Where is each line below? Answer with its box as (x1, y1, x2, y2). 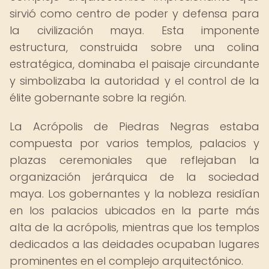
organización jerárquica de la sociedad (10, 169, 259, 184)
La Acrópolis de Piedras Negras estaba (10, 119, 259, 134)
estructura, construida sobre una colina (10, 40, 259, 55)
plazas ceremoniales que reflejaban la (10, 153, 259, 168)
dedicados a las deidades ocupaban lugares (10, 237, 259, 252)
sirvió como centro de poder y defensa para (10, 6, 259, 21)
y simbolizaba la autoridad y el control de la (10, 73, 259, 88)
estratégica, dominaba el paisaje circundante (10, 56, 259, 71)
